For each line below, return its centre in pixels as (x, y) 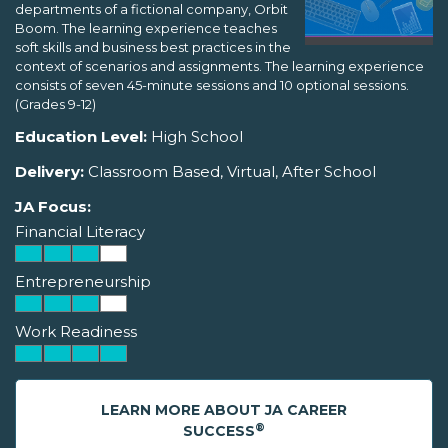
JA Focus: (53, 207)
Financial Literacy (80, 232)
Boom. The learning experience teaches (146, 28)
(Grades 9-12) (55, 104)
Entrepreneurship (83, 282)
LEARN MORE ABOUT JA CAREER (224, 410)
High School (195, 137)
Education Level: (81, 137)
